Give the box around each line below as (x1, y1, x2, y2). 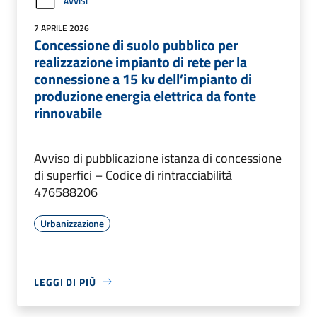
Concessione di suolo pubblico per (34, 33, 238, 56)
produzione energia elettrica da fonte (34, 84, 256, 107)
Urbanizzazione (40, 215, 104, 231)
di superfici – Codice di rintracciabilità (34, 165, 232, 185)
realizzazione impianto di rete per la (34, 50, 247, 73)
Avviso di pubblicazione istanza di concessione (34, 148, 282, 168)
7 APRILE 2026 (34, 21, 89, 35)
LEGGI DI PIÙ (34, 274, 96, 289)
